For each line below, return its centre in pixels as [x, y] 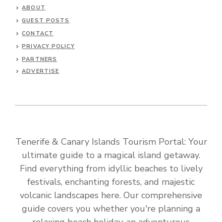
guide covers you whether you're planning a [111, 209]
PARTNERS [40, 59]
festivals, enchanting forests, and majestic [111, 182]
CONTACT [38, 33]
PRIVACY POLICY [48, 46]
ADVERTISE [41, 71]
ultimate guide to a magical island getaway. [111, 155]
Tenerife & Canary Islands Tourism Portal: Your [111, 142]
